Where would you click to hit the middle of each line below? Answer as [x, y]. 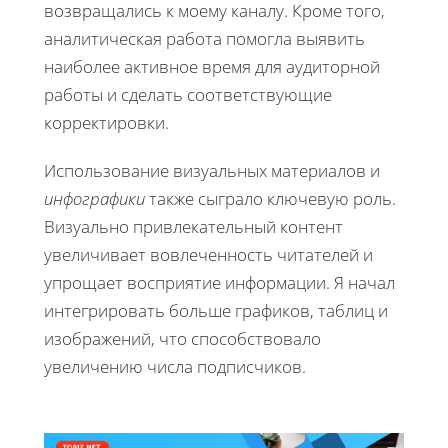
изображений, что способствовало [182, 339]
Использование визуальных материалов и [212, 171]
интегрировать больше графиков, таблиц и [216, 311]
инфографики [94, 199]
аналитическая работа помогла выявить [204, 39]
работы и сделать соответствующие [188, 95]
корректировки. [106, 123]
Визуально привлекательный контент [193, 227]
